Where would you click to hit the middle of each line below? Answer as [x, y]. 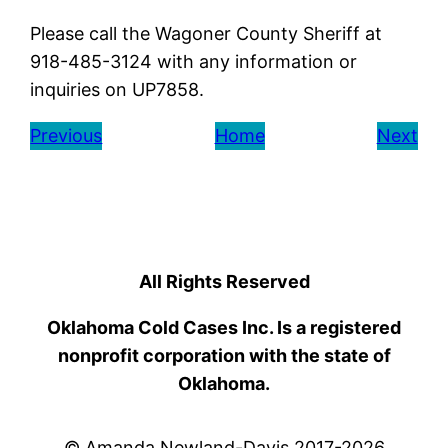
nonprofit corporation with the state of [224, 355]
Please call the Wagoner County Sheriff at [206, 33]
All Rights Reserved [224, 281]
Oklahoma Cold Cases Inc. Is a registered [224, 327]
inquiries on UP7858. [117, 89]
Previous [66, 135]
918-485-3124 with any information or [194, 61]
